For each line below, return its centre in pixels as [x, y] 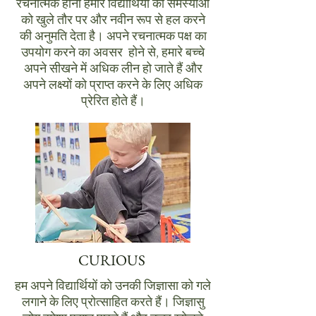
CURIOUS [113, 260]
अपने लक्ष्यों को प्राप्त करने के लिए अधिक [113, 84]
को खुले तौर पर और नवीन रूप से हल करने [113, 19]
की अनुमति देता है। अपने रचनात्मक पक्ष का [113, 36]
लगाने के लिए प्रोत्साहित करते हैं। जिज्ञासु [113, 302]
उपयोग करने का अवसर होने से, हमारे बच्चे [113, 52]
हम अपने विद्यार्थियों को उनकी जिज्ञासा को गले [113, 285]
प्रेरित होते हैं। [113, 101]
